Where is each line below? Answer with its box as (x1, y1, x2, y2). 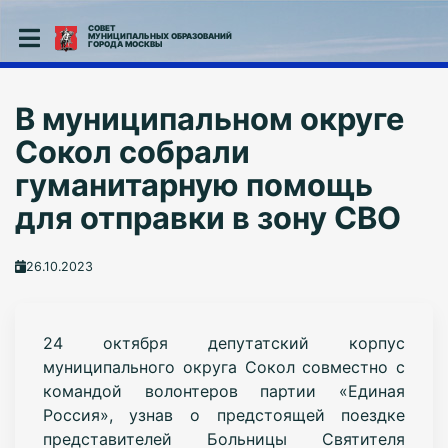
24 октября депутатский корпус (42, 332, 406, 353)
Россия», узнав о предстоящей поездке (42, 404, 406, 425)
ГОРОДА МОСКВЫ (87, 39, 162, 49)
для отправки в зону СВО (14, 199, 401, 236)
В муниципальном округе (14, 100, 404, 137)
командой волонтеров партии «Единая (42, 380, 406, 401)
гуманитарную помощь (14, 166, 373, 203)
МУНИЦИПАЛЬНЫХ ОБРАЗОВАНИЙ (87, 31, 232, 41)
